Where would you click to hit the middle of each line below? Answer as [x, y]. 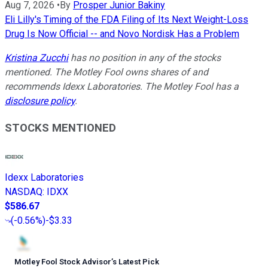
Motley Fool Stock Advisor [63, 262]
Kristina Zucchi [36, 57]
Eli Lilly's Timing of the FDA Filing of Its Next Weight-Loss [127, 19]
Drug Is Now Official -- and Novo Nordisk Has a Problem [122, 33]
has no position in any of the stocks [144, 57]
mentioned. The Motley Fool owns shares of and [106, 72]
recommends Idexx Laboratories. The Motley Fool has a [122, 86]
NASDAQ [24, 192]
